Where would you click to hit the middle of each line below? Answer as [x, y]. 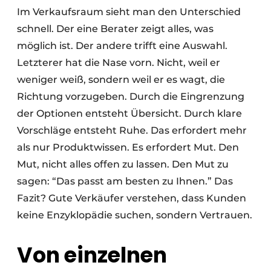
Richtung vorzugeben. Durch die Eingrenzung [131, 97]
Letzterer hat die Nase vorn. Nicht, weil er [119, 63]
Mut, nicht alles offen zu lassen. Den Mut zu [123, 165]
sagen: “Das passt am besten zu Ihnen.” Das [125, 181]
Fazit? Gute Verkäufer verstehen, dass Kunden [132, 198]
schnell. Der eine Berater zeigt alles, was [115, 29]
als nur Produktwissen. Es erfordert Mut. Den [128, 148]
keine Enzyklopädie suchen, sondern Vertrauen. [135, 215]
